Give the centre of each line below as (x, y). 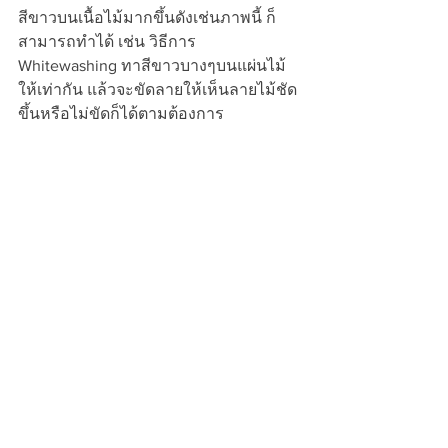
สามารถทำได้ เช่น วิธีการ (109, 41)
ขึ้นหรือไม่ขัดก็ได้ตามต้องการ (121, 113)
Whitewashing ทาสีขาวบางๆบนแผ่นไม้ (152, 65)
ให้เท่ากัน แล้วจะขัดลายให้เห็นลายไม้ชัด (157, 89)
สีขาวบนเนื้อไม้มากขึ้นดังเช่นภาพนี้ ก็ (147, 17)
